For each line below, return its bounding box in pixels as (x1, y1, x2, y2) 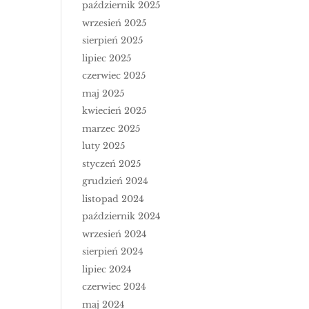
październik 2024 (82, 210, 161, 222)
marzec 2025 (82, 122, 141, 134)
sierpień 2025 (82, 34, 143, 46)
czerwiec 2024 (82, 281, 147, 292)
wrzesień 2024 (82, 228, 148, 240)
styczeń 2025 (82, 157, 141, 170)
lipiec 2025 (82, 52, 132, 64)
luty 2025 (82, 140, 126, 152)
